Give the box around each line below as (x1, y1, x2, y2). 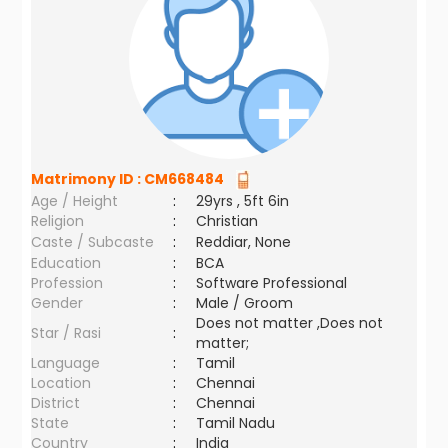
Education (31, 253, 102, 273)
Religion (31, 211, 85, 231)
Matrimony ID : (31, 169, 145, 189)
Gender (31, 293, 84, 313)
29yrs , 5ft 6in (196, 191, 290, 211)
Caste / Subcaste (31, 232, 155, 252)
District (31, 393, 81, 413)
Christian (196, 211, 259, 231)
